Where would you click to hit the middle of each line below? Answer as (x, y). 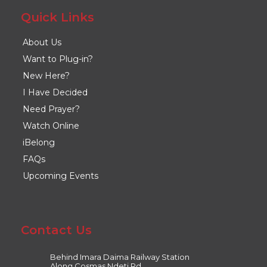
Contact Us (56, 230)
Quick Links (58, 18)
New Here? (46, 76)
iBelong (39, 143)
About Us (42, 43)
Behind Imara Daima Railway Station (120, 257)
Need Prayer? (51, 109)
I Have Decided (55, 93)
